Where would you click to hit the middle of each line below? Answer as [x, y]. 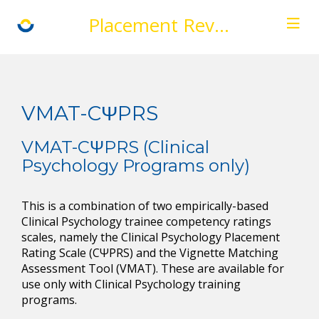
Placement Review [222, 25]
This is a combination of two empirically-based [145, 206]
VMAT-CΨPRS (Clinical [115, 147]
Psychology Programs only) [136, 166]
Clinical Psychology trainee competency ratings [146, 221]
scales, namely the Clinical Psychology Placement [151, 237]
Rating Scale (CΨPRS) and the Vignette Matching [150, 253]
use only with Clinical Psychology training [131, 284]
